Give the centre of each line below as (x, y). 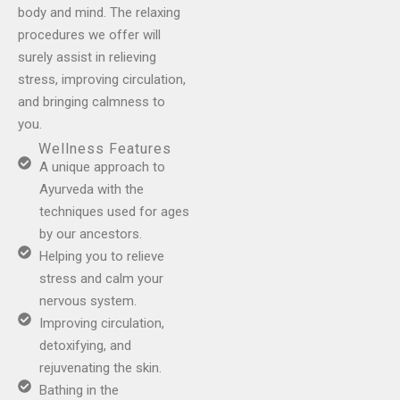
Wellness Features (104, 149)
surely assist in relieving (87, 57)
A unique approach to (102, 167)
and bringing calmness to (92, 101)
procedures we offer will (89, 34)
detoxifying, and (85, 346)
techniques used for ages (114, 212)
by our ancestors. (90, 234)
